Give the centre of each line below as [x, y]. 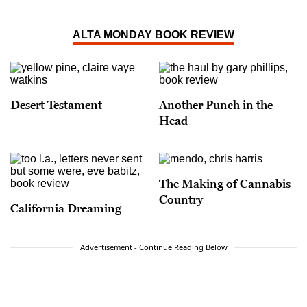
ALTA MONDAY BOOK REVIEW [153, 35]
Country [181, 199]
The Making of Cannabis [225, 183]
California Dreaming [66, 208]
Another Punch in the [216, 105]
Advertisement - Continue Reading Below [153, 247]
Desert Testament [56, 105]
